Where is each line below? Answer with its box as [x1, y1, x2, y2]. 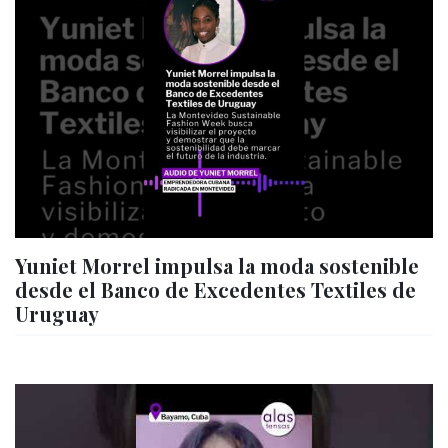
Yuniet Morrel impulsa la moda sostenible [15, 251, 419, 279]
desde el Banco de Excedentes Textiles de [15, 275, 416, 303]
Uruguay [15, 299, 99, 327]
